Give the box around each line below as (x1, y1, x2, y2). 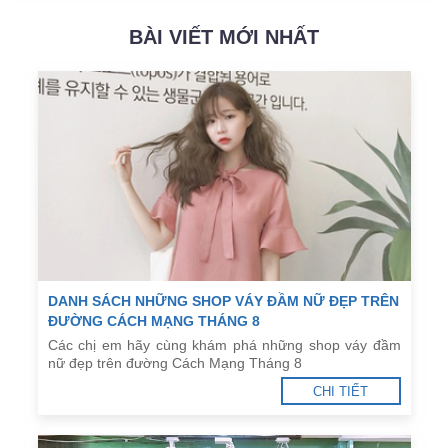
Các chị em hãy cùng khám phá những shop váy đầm (47, 336, 401, 353)
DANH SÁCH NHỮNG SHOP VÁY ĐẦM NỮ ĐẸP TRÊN (47, 292, 399, 309)
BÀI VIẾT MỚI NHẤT (129, 26, 319, 48)
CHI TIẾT (313, 383, 368, 399)
